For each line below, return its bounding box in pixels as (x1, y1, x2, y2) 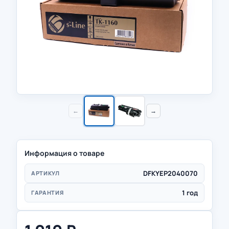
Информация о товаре (25, 148, 104, 158)
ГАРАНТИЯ (31, 189, 64, 196)
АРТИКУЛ (31, 169, 60, 177)
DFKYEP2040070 (143, 168, 198, 178)
